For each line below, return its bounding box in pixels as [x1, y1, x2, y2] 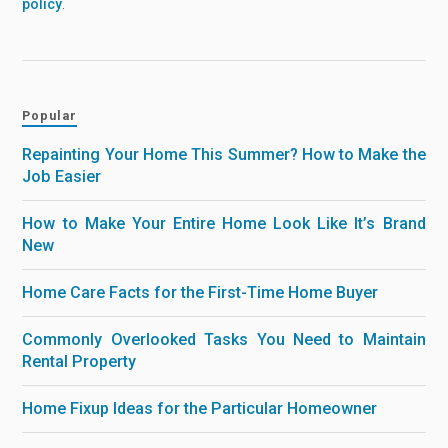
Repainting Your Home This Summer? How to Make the [22, 145, 426, 165]
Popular [22, 108, 78, 124]
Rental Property [22, 352, 137, 372]
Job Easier [22, 167, 102, 187]
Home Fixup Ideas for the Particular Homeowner [22, 399, 378, 419]
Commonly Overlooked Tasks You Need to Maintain [22, 330, 426, 350]
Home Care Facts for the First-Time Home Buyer [22, 283, 379, 303]
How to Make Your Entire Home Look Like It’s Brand [22, 214, 426, 234]
